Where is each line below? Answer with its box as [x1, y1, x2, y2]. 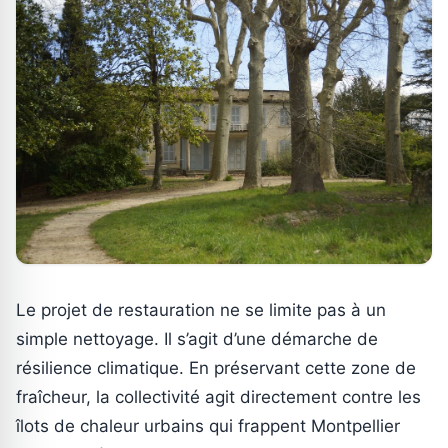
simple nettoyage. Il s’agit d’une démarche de [16, 328, 378, 349]
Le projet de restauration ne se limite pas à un [16, 299, 386, 320]
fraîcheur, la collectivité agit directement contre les [16, 386, 421, 407]
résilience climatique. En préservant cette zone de [16, 357, 416, 378]
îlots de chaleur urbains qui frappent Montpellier [16, 415, 400, 436]
